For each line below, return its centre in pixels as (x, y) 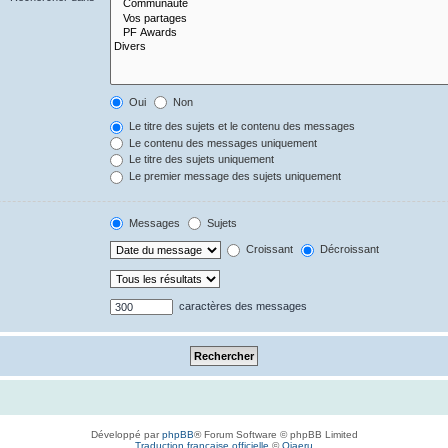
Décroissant (348, 249)
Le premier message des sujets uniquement (234, 175)
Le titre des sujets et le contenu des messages (241, 126)
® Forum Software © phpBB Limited (275, 435)
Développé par (126, 435)
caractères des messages (242, 306)
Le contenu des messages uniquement (222, 142)
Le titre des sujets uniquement (200, 159)
